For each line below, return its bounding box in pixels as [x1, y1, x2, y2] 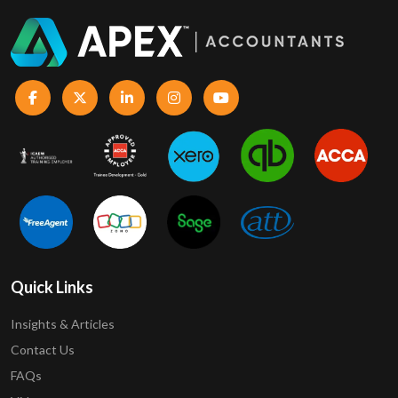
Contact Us [11, 342, 75, 358]
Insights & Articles [11, 316, 115, 332]
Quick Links [11, 277, 93, 298]
